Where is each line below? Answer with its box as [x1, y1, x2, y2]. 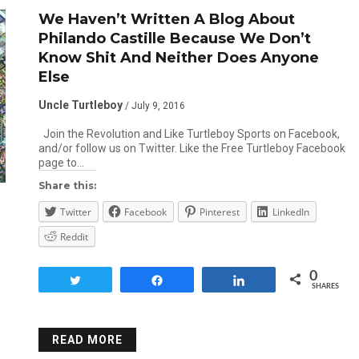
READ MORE [51, 333, 123, 346]
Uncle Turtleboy [38, 99, 123, 111]
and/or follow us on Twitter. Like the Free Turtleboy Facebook [38, 142, 345, 155]
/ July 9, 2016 [124, 100, 185, 111]
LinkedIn [272, 205, 309, 219]
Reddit [59, 230, 88, 244]
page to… [38, 156, 84, 169]
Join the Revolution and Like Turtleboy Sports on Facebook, [38, 127, 340, 140]
